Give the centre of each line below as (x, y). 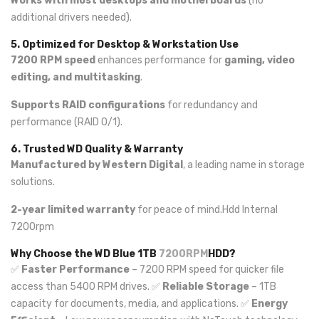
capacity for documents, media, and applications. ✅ (131, 304)
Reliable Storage (206, 287)
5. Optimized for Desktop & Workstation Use (125, 45)
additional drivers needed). (71, 17)
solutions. (33, 182)
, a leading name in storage (244, 165)
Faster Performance (75, 270)
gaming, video (260, 60)
